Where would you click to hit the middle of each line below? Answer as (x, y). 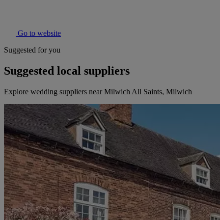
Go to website (38, 33)
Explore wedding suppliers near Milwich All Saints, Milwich (98, 92)
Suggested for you (32, 50)
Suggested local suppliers (67, 71)
